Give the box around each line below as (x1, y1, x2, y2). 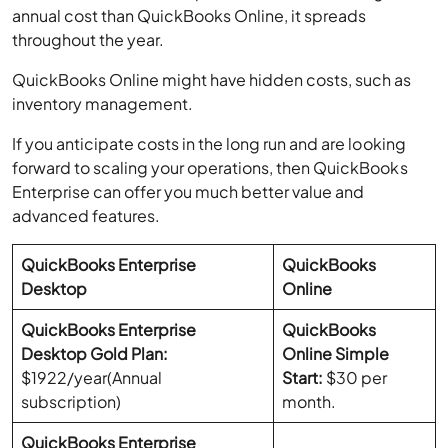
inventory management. (12, 93, 194, 115)
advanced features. (12, 205, 161, 227)
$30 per (323, 367, 388, 389)
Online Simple (282, 343, 390, 365)
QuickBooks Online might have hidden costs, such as (12, 69, 412, 91)
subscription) (21, 391, 122, 413)
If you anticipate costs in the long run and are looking (12, 133, 406, 155)
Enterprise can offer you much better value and (12, 181, 365, 203)
